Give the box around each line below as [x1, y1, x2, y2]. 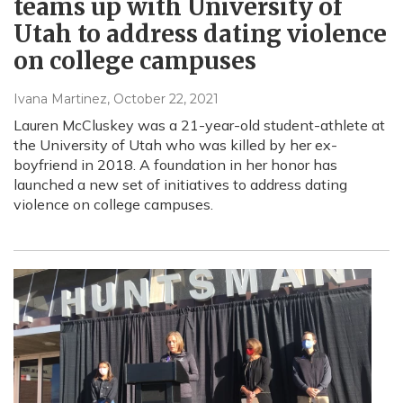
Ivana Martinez [13, 90, 107, 107]
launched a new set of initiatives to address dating [13, 175, 347, 193]
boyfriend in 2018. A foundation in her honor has [13, 155, 337, 174]
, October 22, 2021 [107, 90, 219, 107]
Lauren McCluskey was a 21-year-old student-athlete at [13, 115, 385, 134]
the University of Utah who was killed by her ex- [13, 135, 337, 154]
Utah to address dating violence [13, 18, 387, 49]
